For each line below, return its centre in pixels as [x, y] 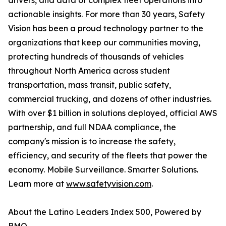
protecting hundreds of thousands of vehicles [96, 57]
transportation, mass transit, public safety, [90, 85]
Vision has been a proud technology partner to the [106, 29]
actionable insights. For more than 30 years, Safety [106, 14]
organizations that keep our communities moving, [104, 43]
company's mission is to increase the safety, [92, 142]
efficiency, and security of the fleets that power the [108, 156]
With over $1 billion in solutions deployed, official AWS [113, 113]
